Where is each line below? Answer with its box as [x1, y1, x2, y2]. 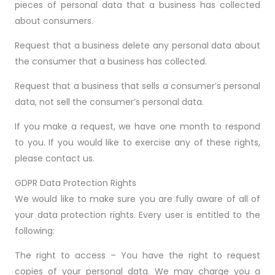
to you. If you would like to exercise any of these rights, [15, 136, 260, 149]
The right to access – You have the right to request [15, 249, 260, 261]
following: [15, 225, 55, 237]
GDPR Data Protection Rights [15, 177, 136, 189]
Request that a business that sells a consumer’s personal [15, 80, 260, 92]
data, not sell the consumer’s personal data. [15, 96, 204, 108]
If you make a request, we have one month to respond [15, 120, 260, 133]
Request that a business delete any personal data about [15, 39, 260, 52]
